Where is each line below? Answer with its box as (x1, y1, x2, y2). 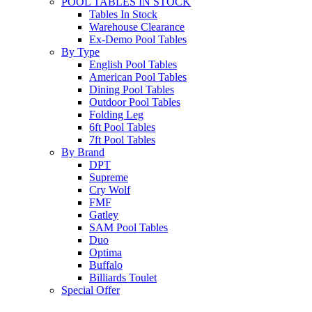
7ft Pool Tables (89, 134, 155, 146)
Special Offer (61, 284, 120, 297)
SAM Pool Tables (89, 221, 168, 234)
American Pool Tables (89, 71, 187, 84)
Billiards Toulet (89, 272, 157, 284)
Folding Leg (89, 109, 143, 121)
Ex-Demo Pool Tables (89, 33, 187, 46)
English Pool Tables (89, 58, 177, 71)
